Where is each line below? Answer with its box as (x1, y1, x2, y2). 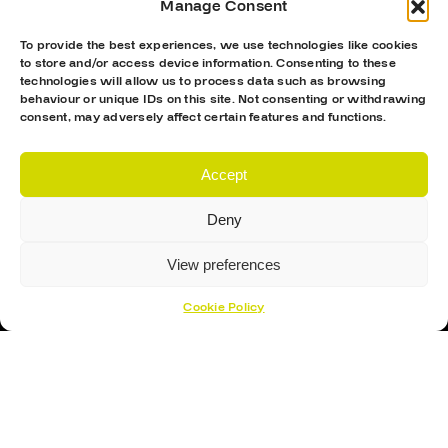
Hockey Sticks (168, 404, 280, 427)
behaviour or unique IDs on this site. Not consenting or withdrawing (20, 91, 427, 108)
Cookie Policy (183, 299, 265, 316)
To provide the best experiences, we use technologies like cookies (20, 37, 419, 54)
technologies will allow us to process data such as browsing (20, 73, 387, 90)
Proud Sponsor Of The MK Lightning (73, 212, 360, 235)
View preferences (167, 255, 281, 273)
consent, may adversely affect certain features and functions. (20, 109, 387, 126)
